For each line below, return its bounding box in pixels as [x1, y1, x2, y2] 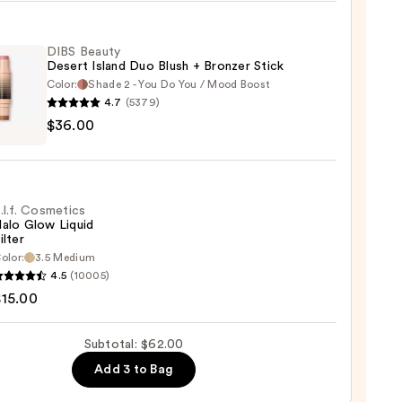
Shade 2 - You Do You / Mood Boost [88, 79, 271, 91]
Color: [46, 79, 78, 91]
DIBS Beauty [46, 46, 121, 59]
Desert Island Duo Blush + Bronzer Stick [46, 60, 284, 74]
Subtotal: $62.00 [83, 338, 184, 352]
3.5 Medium [35, 252, 96, 264]
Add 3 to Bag [94, 363, 174, 377]
